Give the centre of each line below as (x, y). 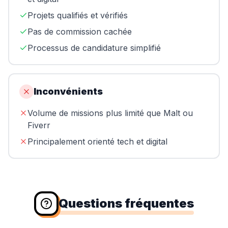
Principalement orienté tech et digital (97, 141)
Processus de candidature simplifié (94, 48)
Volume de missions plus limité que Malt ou (110, 113)
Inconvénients (68, 91)
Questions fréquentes (126, 203)
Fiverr (39, 125)
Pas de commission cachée (80, 31)
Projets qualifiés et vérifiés (78, 15)
